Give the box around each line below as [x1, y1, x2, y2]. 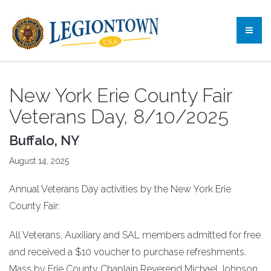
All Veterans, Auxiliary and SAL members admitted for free [9, 229, 261, 241]
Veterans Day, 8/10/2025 [9, 105, 229, 128]
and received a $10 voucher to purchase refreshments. [9, 246, 246, 258]
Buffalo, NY [9, 132, 79, 148]
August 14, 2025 [9, 156, 69, 166]
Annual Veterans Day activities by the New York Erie [9, 183, 231, 195]
